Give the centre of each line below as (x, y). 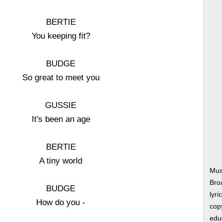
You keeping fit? (61, 36)
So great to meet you (61, 77)
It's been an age (61, 119)
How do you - (61, 202)
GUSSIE (61, 105)
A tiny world (61, 161)
